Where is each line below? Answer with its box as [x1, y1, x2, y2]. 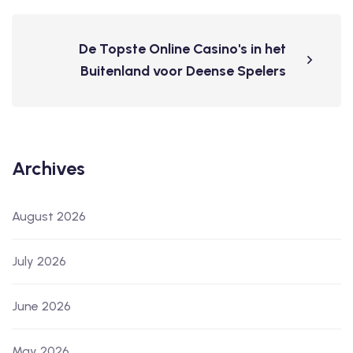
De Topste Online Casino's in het [79, 40, 286, 58]
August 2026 [12, 209, 86, 225]
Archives [12, 157, 85, 180]
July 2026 [12, 254, 66, 269]
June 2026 [12, 299, 71, 314]
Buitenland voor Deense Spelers [80, 62, 286, 80]
